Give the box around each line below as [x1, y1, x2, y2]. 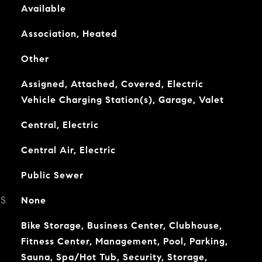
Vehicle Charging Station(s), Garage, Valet [20, 94, 224, 105]
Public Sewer [20, 170, 84, 181]
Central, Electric [20, 119, 99, 130]
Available [20, 3, 66, 14]
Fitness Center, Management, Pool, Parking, [20, 236, 228, 247]
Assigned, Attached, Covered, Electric [20, 78, 204, 89]
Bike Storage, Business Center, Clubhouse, [20, 220, 222, 231]
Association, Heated [20, 28, 118, 39]
